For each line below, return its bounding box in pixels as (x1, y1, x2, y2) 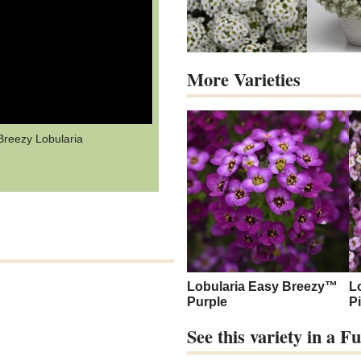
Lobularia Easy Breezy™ (187, 280, 338, 294)
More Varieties (187, 66, 301, 93)
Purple (187, 295, 227, 309)
